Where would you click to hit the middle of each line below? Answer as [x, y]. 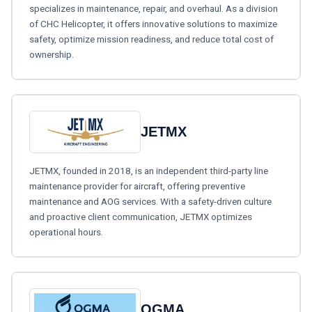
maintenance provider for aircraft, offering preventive [137, 186]
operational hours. [66, 232]
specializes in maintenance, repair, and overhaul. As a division [154, 8]
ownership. [52, 54]
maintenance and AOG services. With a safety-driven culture [150, 202]
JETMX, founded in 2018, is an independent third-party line [149, 171]
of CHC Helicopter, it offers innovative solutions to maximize [153, 23]
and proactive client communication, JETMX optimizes [141, 217]
